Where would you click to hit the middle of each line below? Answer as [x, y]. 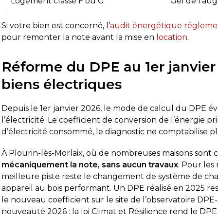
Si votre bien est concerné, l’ [56, 26]
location [172, 37]
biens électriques [62, 84]
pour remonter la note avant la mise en [79, 37]
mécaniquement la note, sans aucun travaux [90, 165]
